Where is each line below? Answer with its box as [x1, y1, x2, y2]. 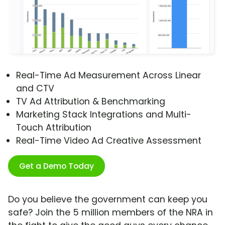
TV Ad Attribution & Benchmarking [16, 95, 165, 108]
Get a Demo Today [19, 160, 94, 172]
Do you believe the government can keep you [8, 193, 207, 206]
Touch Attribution [16, 122, 91, 134]
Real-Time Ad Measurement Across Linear [16, 69, 201, 82]
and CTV [16, 82, 54, 95]
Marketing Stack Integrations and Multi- [16, 108, 191, 121]
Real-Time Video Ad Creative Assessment [16, 135, 201, 147]
